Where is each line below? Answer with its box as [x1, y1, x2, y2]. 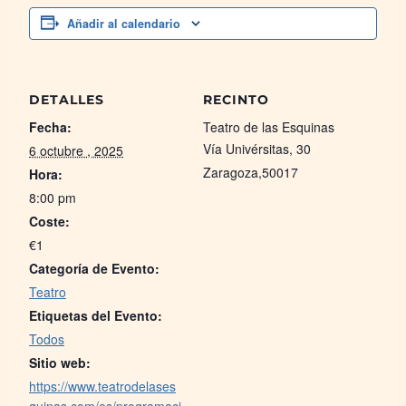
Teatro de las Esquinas [203, 118, 334, 137]
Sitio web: [29, 353, 91, 372]
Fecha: [29, 118, 72, 137]
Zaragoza [203, 163, 258, 182]
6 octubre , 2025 [29, 141, 123, 160]
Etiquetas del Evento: [29, 306, 162, 325]
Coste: [29, 212, 70, 231]
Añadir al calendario [67, 15, 180, 33]
